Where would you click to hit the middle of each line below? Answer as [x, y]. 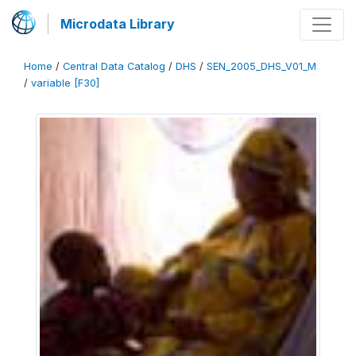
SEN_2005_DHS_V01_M [261, 66]
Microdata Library [118, 24]
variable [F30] [65, 83]
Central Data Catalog [114, 66]
